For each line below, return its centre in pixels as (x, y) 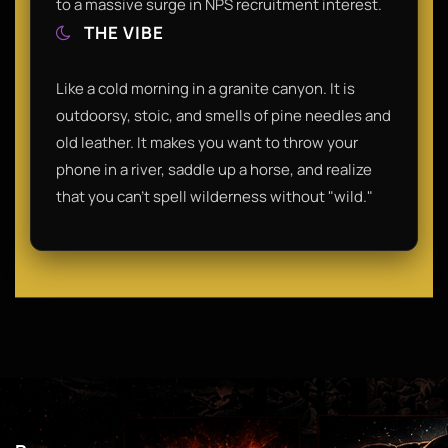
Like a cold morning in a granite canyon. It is (205, 88)
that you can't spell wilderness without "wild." (214, 196)
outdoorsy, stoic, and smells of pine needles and (223, 115)
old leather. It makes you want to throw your (207, 142)
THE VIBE (122, 32)
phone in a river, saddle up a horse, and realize (214, 169)
